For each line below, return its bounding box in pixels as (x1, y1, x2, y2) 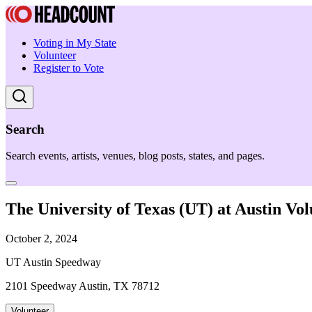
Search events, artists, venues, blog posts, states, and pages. (6, 150, 265, 162)
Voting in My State (33, 37, 116, 49)
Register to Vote (33, 62, 104, 74)
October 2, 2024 (6, 233, 77, 245)
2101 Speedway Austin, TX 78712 (6, 280, 159, 292)
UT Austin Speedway (6, 256, 101, 269)
